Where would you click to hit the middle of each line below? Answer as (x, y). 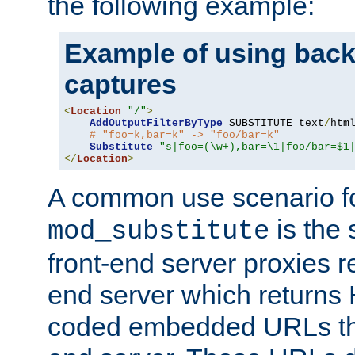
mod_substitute (158, 231)
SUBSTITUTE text (273, 123)
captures (120, 84)
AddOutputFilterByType (156, 123)
